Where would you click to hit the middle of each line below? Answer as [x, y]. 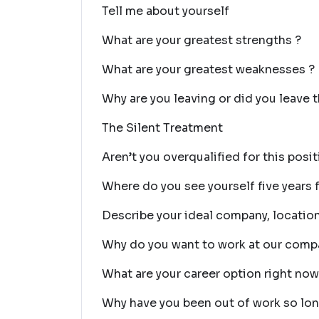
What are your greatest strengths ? [202, 40]
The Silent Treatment [162, 128]
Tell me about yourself [166, 11]
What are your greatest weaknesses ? [208, 69]
